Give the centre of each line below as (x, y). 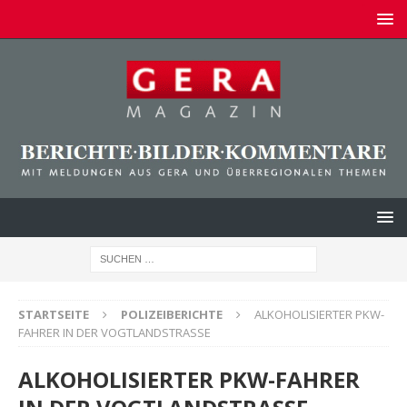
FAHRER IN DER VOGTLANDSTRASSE (114, 332)
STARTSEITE (54, 314)
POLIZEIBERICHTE (172, 314)
